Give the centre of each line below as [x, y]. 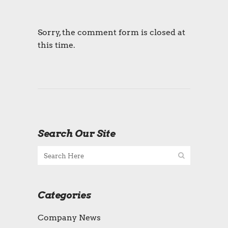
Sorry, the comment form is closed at [111, 33]
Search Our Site [77, 134]
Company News [69, 218]
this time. [56, 45]
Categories [64, 195]
